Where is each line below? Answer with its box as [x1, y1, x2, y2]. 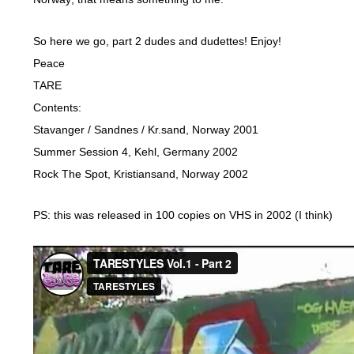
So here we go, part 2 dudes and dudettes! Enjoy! [33, 34, 281, 47]
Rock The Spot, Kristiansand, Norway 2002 [33, 167, 248, 180]
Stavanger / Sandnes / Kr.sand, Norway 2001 [33, 122, 258, 136]
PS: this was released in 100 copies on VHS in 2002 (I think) [33, 209, 333, 222]
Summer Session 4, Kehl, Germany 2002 [33, 145, 238, 158]
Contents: [33, 100, 81, 114]
